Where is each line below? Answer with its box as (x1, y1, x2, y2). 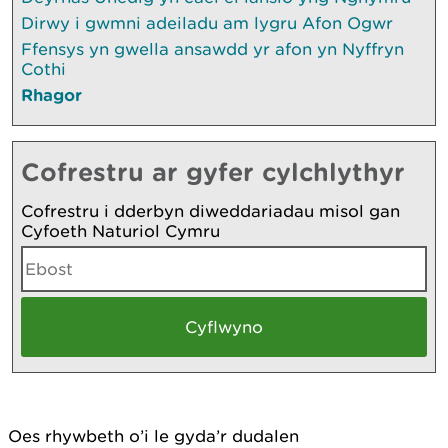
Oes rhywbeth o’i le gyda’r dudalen (8, 425, 299, 446)
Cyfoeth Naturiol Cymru (21, 220, 220, 241)
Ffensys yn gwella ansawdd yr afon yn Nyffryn (21, 38, 404, 59)
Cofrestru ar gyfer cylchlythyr (21, 156, 405, 186)
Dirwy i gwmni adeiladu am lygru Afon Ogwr (21, 12, 393, 33)
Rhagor (21, 84, 82, 104)
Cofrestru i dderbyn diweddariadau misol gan (21, 200, 400, 221)
